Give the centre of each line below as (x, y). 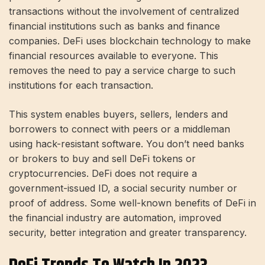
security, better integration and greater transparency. (128, 232)
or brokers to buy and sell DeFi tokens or (102, 158)
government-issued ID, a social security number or (123, 188)
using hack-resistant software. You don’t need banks (127, 143)
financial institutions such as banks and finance (114, 26)
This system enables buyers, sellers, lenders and (118, 114)
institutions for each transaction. (81, 85)
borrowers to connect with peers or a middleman (119, 129)
